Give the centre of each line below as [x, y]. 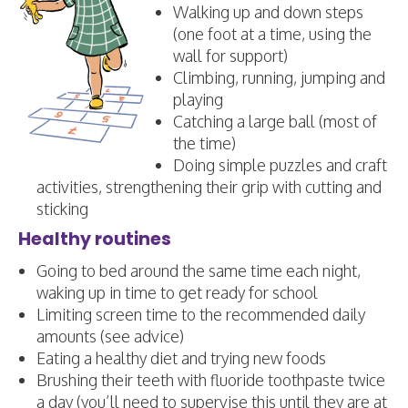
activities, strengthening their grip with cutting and [209, 187]
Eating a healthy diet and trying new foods [181, 358]
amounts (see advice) [110, 336]
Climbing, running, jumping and [279, 77]
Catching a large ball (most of [275, 121]
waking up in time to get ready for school [177, 292]
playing [198, 99]
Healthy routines [95, 239]
